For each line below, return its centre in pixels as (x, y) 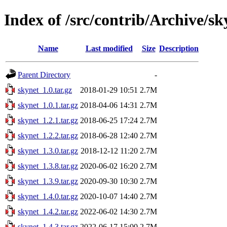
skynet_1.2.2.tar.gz (48, 135)
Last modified (109, 48)
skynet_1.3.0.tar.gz (48, 150)
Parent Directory (44, 74)
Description (179, 48)
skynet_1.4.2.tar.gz (48, 211)
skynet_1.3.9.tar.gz (48, 181)
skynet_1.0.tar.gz (45, 90)
